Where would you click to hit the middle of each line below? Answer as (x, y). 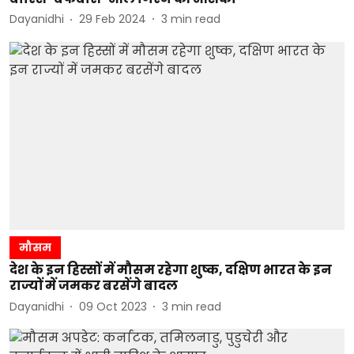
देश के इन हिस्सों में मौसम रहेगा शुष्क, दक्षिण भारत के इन (171, 270)
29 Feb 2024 (113, 19)
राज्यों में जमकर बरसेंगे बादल (94, 286)
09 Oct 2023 (113, 306)
